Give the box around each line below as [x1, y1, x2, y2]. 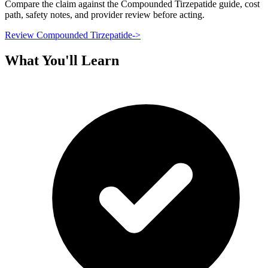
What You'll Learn [5, 53, 119, 69]
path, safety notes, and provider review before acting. [5, 10, 205, 20]
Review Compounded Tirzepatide [5, 30, 132, 41]
